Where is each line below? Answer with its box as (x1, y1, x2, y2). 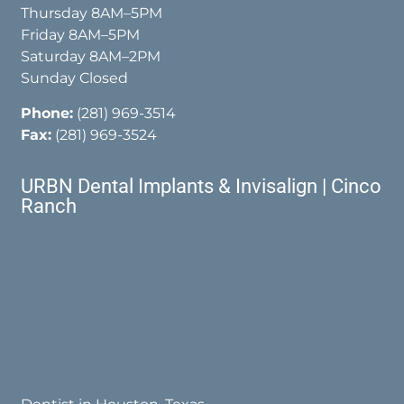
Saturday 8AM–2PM (21, 48, 161, 66)
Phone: (21, 104, 74, 122)
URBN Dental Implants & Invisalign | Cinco (21, 175, 382, 197)
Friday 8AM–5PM (21, 26, 141, 44)
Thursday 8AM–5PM (21, 5, 163, 23)
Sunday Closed (21, 69, 129, 87)
